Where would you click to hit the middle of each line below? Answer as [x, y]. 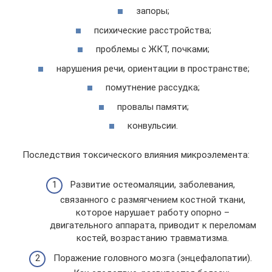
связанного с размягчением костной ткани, [153, 199]
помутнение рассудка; [153, 87]
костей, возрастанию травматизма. [153, 238]
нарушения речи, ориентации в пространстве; [153, 68]
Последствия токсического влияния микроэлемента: [136, 155]
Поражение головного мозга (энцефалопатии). [153, 258]
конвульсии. [153, 126]
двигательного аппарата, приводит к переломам [153, 225]
